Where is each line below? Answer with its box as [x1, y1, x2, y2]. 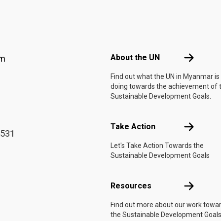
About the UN [110, 53, 160, 62]
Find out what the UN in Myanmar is [110, 73, 220, 80]
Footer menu [110, 33, 153, 42]
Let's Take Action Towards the [110, 142, 204, 149]
